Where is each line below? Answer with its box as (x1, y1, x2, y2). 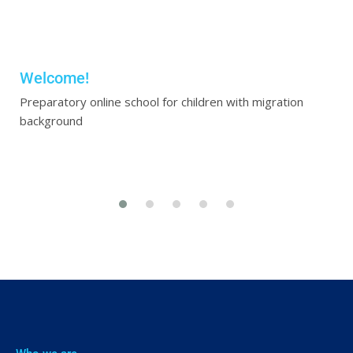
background (20, 112, 83, 128)
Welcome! (20, 68, 89, 87)
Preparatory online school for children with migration (20, 93, 303, 110)
